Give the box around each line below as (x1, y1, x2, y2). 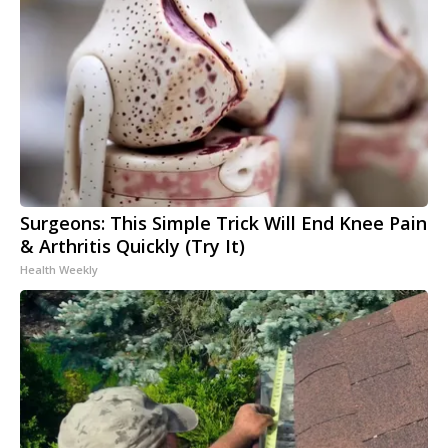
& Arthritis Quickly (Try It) (20, 234, 245, 259)
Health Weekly (20, 262, 98, 278)
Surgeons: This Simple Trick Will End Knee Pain (20, 211, 427, 236)
